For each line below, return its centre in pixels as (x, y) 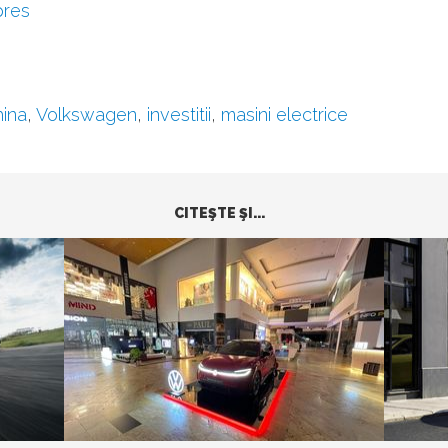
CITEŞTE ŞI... (219, 213)
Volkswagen (86, 114)
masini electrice (284, 114)
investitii (179, 114)
